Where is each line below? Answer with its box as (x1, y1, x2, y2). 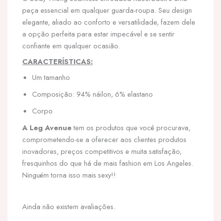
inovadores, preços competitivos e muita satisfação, (22, 146, 182, 156)
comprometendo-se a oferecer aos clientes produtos (22, 134, 186, 145)
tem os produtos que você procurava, (72, 122, 190, 133)
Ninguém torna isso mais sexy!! (22, 170, 116, 180)
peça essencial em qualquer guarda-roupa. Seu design (22, 5, 192, 15)
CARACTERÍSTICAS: (22, 56, 93, 67)
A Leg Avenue (22, 122, 72, 133)
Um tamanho (32, 72, 70, 82)
